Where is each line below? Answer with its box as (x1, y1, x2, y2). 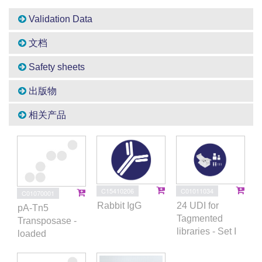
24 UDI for (176, 200, 219, 211)
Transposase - (18, 215, 77, 226)
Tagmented (176, 213, 223, 223)
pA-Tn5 (18, 202, 49, 213)
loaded (18, 228, 46, 239)
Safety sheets (26, 61, 85, 72)
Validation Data (26, 13, 92, 24)
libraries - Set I (176, 226, 236, 236)
